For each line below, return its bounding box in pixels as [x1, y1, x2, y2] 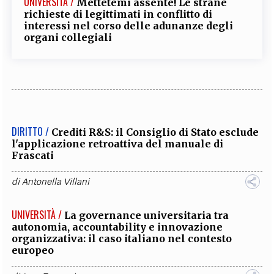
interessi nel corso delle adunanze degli [24, 20, 234, 32]
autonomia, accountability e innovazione [12, 221, 223, 234]
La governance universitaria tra [64, 209, 229, 222]
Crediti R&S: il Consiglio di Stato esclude [51, 126, 259, 139]
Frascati [12, 149, 54, 162]
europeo [12, 244, 54, 257]
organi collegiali [24, 31, 113, 44]
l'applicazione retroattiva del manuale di [12, 138, 224, 150]
